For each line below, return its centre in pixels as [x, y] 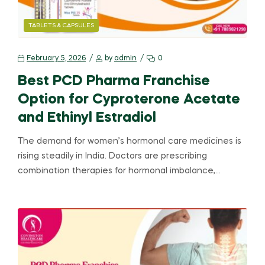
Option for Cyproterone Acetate [129, 100]
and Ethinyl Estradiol [87, 118]
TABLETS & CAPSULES [61, 26]
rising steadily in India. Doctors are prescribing [112, 156]
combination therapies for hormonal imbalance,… [119, 171]
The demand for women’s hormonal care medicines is [130, 142]
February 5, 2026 [56, 59]
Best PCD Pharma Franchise [114, 82]
